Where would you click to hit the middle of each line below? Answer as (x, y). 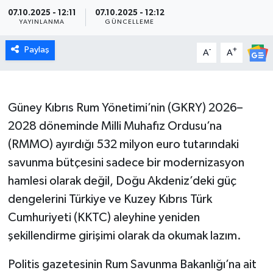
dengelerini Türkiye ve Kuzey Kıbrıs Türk (110, 200)
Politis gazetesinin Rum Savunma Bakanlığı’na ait (132, 265)
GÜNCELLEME (130, 22)
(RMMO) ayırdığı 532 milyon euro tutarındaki (123, 145)
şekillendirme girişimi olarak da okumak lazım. (124, 236)
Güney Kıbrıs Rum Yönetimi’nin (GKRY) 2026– (125, 108)
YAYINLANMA (42, 22)
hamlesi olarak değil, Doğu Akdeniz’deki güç (122, 181)
